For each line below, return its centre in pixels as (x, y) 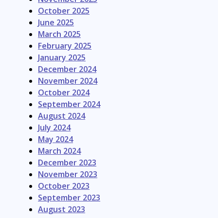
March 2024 (59, 151)
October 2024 (64, 92)
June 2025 (56, 22)
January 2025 (62, 57)
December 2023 (67, 162)
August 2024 (62, 116)
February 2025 (65, 45)
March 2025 (59, 34)
